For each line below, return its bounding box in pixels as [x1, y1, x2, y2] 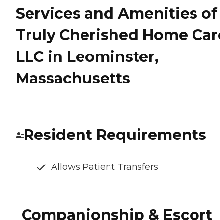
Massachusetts [16, 69, 130, 88]
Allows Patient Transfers [51, 162, 158, 173]
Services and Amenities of [16, 4, 217, 23]
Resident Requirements [24, 126, 206, 144]
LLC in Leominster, [16, 48, 159, 66]
